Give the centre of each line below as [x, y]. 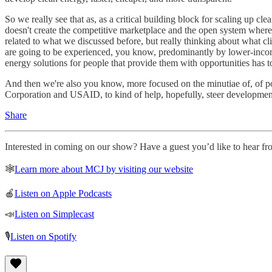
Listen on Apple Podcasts [63, 193]
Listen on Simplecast [54, 214]
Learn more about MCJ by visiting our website [104, 169]
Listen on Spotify [43, 236]
